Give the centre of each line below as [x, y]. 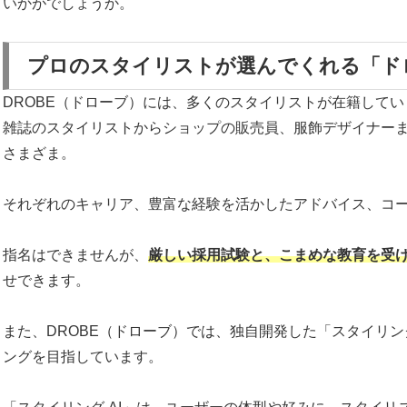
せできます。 [46, 280]
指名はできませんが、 [75, 254]
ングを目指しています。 [83, 356]
